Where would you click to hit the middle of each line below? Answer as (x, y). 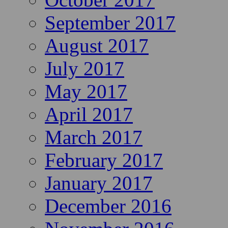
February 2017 (104, 160)
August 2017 (97, 46)
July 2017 (84, 69)
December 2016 (108, 206)
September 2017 (110, 23)
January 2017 (99, 183)
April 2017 (89, 115)
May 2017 (86, 92)
